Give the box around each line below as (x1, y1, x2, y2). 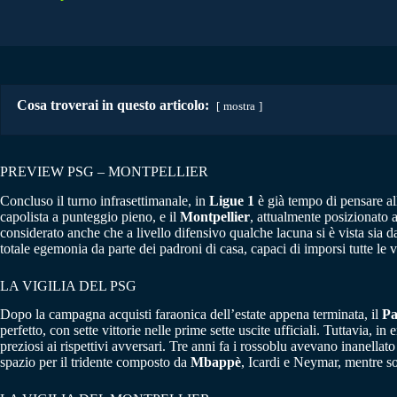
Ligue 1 (209, 192, 254, 208)
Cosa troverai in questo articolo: (17, 97, 209, 113)
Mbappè (191, 354, 241, 370)
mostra (223, 99, 255, 113)
